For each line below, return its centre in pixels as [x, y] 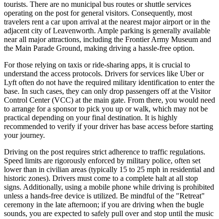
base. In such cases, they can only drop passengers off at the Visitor [107, 91]
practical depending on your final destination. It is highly [91, 118]
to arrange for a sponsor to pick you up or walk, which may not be [106, 109]
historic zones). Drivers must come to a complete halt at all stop [101, 178]
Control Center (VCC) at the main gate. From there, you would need [109, 100]
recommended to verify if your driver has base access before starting [109, 127]
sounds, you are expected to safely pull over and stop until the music [109, 214]
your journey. [24, 135]
